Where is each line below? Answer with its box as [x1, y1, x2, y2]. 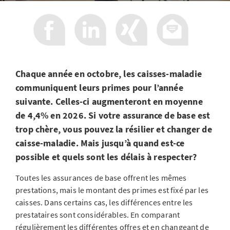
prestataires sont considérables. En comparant [15, 209, 180, 220]
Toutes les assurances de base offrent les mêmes [15, 172, 187, 183]
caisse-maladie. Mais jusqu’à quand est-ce [15, 137, 185, 149]
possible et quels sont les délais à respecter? [15, 151, 197, 163]
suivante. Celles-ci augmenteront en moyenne [15, 95, 203, 107]
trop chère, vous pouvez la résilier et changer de [15, 123, 212, 135]
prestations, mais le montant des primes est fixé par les [15, 185, 208, 195]
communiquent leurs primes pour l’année [15, 82, 183, 93]
